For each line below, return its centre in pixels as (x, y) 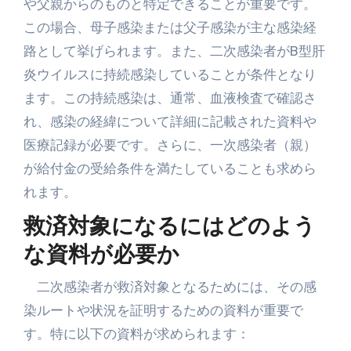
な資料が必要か (101, 256)
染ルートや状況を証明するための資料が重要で (163, 310)
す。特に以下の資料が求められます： (136, 334)
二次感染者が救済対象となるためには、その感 (170, 287)
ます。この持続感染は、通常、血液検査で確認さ (170, 98)
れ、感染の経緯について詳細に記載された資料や (170, 121)
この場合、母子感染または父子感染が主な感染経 (170, 27)
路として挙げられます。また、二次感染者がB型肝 (174, 51)
